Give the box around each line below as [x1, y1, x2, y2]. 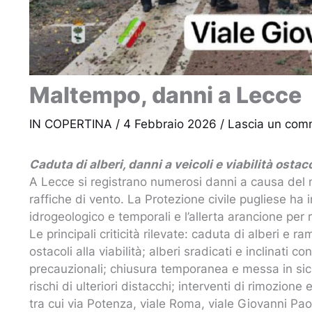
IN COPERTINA [29, 117, 112, 132]
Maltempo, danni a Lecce [29, 81, 302, 109]
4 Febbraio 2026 [123, 117, 220, 132]
